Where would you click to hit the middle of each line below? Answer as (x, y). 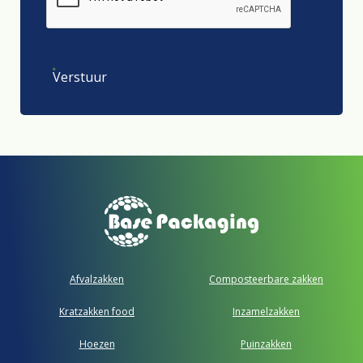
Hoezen (97, 344)
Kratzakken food (97, 312)
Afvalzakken (97, 280)
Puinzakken (266, 344)
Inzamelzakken (266, 312)
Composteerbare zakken (266, 280)
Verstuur (80, 77)
